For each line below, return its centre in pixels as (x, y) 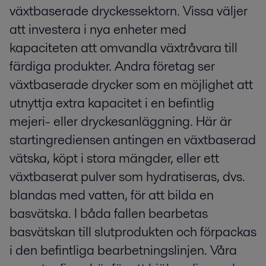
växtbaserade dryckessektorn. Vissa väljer (129, 11)
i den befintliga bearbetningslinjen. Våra (123, 250)
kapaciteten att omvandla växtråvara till (123, 48)
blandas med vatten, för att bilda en (112, 195)
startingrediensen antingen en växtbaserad (133, 140)
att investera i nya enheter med (98, 29)
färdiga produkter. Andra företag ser (112, 66)
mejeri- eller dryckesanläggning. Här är (121, 121)
